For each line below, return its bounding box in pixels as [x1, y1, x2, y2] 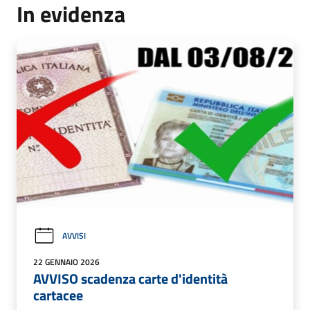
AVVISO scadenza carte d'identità [33, 267, 228, 289]
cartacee [33, 284, 83, 306]
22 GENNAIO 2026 [33, 255, 100, 268]
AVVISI [62, 229, 86, 243]
